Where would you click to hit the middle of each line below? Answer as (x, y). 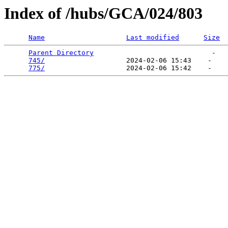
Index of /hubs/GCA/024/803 (103, 13)
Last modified (153, 38)
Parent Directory (61, 53)
